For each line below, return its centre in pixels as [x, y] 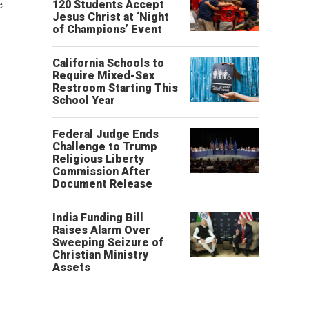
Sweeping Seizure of [108, 242]
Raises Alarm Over [101, 230]
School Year [84, 100]
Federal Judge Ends [106, 134]
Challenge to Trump [105, 147]
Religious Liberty [98, 159]
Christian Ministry [100, 255]
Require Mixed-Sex [103, 76]
